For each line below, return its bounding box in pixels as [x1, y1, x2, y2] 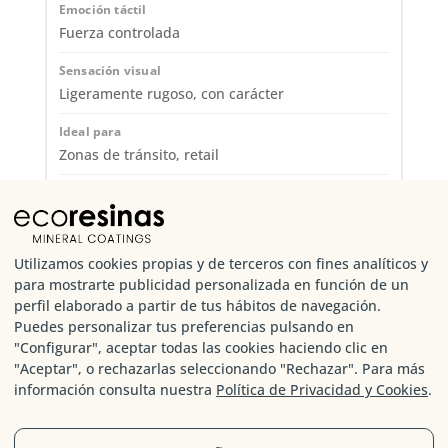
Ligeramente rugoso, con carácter [58, 84, 284, 104]
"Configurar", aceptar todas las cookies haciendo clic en [14, 338, 388, 357]
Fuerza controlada [58, 23, 180, 43]
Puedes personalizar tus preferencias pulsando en [14, 317, 354, 336]
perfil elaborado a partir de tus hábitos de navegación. [14, 296, 381, 315]
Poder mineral [58, 381, 155, 401]
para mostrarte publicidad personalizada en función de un [14, 275, 409, 294]
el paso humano [58, 224, 160, 244]
